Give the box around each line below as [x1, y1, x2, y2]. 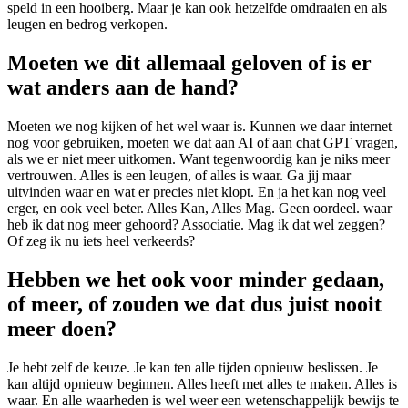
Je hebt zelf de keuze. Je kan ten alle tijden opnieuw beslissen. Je [7, 359, 378, 375]
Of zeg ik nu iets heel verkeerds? [7, 232, 195, 249]
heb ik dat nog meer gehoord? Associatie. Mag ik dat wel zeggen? [7, 216, 385, 232]
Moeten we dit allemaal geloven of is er [7, 50, 372, 75]
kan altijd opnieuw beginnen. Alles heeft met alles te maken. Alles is [7, 375, 397, 392]
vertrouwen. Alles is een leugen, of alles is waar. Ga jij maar [7, 167, 351, 183]
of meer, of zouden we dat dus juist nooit [7, 291, 382, 316]
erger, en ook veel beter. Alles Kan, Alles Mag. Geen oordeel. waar [7, 199, 392, 216]
